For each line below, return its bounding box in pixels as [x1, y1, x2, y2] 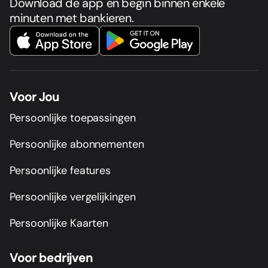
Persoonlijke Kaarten [10, 215, 109, 230]
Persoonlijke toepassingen [10, 110, 136, 125]
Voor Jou [10, 89, 59, 105]
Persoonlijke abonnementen [10, 136, 144, 151]
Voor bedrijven [10, 250, 93, 266]
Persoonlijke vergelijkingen [10, 189, 136, 204]
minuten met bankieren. [10, 10, 134, 26]
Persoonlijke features [10, 163, 111, 178]
